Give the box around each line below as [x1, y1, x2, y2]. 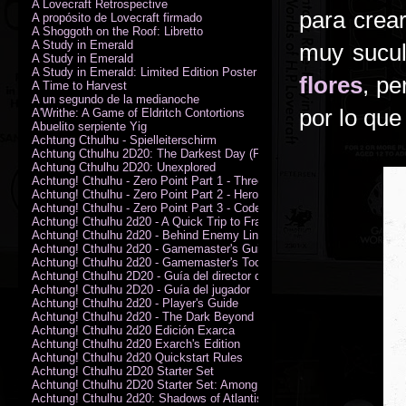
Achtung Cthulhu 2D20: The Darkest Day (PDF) [32, 146, 280, 160]
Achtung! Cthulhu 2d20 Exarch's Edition [32, 336, 240, 351]
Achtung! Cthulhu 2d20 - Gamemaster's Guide [32, 241, 273, 256]
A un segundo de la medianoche [32, 92, 199, 106]
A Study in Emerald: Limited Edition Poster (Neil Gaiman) [32, 64, 332, 79]
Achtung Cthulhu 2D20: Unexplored [32, 159, 216, 174]
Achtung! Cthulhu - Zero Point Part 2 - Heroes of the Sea [32, 187, 329, 201]
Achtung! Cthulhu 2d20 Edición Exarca [32, 323, 235, 337]
